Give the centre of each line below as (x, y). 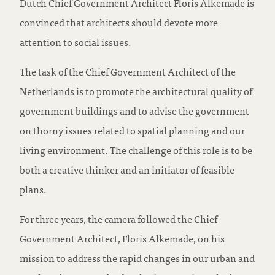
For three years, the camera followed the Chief (118, 218)
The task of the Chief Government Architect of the (128, 71)
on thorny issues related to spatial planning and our (132, 130)
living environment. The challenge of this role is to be (136, 149)
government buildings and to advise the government (134, 110)
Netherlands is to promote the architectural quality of (136, 91)
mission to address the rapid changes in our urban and (137, 258)
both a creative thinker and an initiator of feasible (127, 169)
